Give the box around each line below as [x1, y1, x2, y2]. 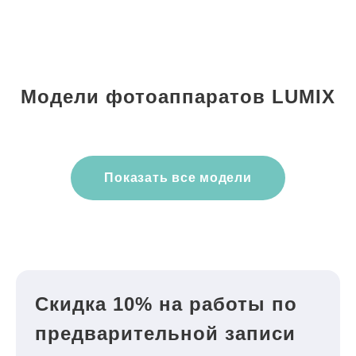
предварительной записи [35, 323, 296, 344]
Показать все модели [104, 171, 252, 184]
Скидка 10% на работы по [35, 293, 297, 315]
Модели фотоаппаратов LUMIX [21, 86, 335, 107]
